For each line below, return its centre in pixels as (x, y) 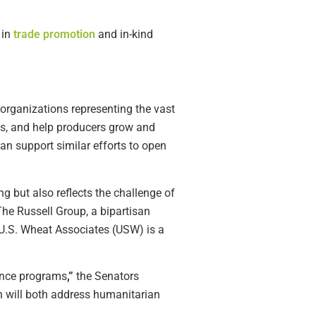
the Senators (106, 276)
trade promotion (54, 34)
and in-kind (124, 34)
